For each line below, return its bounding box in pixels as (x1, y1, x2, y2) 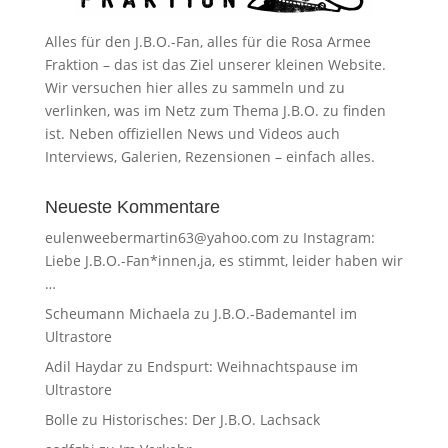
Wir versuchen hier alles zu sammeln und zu (44, 77, 345, 97)
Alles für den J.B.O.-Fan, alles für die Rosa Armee (44, 31, 371, 51)
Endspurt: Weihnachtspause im (146, 356, 358, 376)
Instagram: (302, 227, 375, 247)
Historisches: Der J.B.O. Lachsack (101, 409, 320, 429)
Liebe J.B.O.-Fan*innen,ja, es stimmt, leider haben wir (44, 250, 403, 270)
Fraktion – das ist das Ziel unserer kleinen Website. (44, 54, 386, 74)
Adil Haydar (44, 356, 123, 376)
